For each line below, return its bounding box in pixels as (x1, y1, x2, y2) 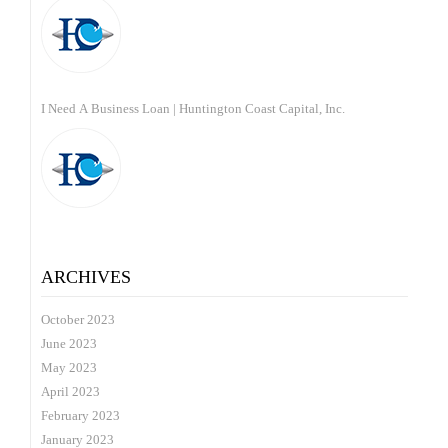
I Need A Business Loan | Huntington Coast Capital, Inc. (41, 101, 345, 116)
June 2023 (41, 336, 97, 351)
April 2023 (41, 384, 100, 399)
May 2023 (41, 360, 97, 375)
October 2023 (41, 312, 115, 327)
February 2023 (41, 408, 120, 423)
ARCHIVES (41, 267, 131, 287)
